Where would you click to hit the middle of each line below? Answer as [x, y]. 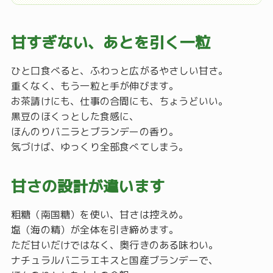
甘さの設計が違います [87, 186]
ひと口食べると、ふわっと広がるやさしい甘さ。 [119, 71]
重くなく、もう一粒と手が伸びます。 [95, 86]
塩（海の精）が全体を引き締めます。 [95, 230]
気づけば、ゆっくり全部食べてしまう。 [100, 147]
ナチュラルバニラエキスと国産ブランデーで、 [115, 261]
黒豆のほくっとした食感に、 [75, 117]
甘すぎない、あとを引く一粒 [111, 43]
